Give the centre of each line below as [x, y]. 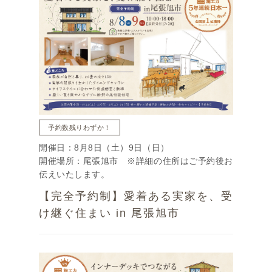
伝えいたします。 [74, 175]
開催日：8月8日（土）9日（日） [104, 148]
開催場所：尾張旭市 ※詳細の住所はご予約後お [136, 161]
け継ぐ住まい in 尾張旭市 [109, 213]
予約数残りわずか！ [80, 128]
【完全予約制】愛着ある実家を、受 [136, 196]
